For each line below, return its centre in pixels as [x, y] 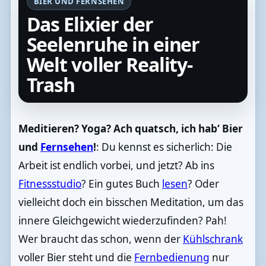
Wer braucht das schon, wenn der [100, 239]
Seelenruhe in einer [113, 44]
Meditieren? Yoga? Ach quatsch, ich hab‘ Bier [130, 129]
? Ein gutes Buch [121, 184]
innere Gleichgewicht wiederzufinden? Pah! [122, 221]
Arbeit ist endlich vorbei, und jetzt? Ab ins [116, 166]
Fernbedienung [172, 258]
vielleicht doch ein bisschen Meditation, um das [131, 202]
